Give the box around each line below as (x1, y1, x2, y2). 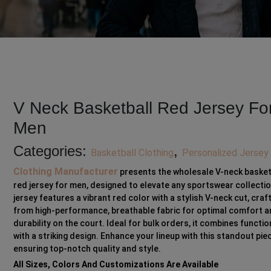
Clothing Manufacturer (13, 166, 119, 178)
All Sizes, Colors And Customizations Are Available (13, 260, 219, 270)
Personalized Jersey (182, 147, 269, 159)
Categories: (13, 143, 91, 160)
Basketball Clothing (91, 147, 174, 159)
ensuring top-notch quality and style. (13, 244, 162, 254)
